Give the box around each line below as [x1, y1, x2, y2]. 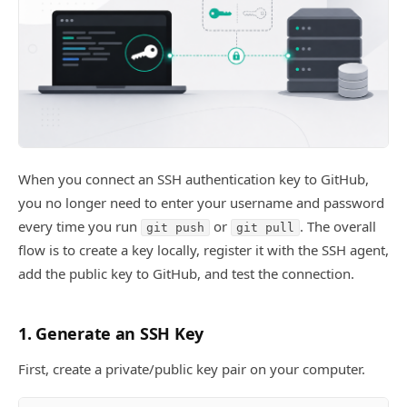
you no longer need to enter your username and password [18, 194, 384, 213]
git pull [236, 221, 294, 235]
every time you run [18, 217, 141, 236]
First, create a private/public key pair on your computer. [18, 359, 365, 378]
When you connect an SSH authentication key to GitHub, [18, 170, 369, 189]
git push [146, 221, 204, 235]
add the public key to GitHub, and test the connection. [18, 264, 354, 283]
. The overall [300, 217, 376, 236]
